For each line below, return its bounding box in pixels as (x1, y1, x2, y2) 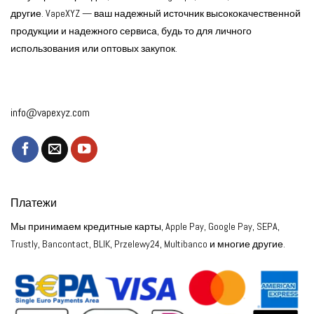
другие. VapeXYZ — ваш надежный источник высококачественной (11, 7, 301, 20)
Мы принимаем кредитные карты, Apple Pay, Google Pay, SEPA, (11, 220, 280, 233)
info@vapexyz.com (11, 104, 90, 120)
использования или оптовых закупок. (11, 42, 177, 55)
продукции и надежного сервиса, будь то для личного (11, 25, 252, 38)
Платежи (11, 196, 57, 211)
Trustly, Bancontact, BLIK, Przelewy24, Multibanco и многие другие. (11, 238, 285, 251)
